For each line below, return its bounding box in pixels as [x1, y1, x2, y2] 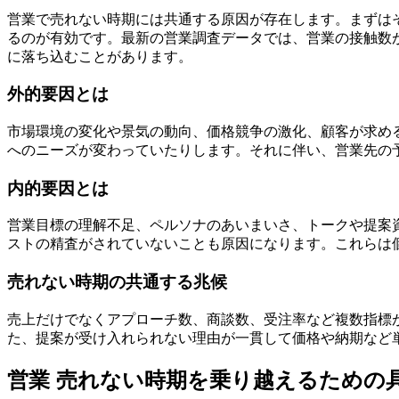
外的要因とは [7, 85, 109, 104]
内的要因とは [7, 178, 109, 198]
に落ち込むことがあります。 [7, 48, 192, 64]
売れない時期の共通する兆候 [7, 273, 227, 292]
